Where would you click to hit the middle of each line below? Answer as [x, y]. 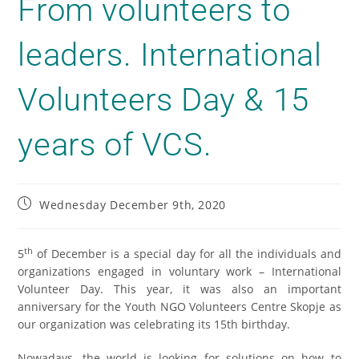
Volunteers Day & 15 [163, 100]
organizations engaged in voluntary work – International [179, 272]
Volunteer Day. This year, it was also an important [179, 289]
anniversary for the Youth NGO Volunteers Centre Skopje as [179, 307]
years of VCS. [115, 145]
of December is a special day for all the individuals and [187, 254]
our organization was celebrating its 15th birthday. [154, 325]
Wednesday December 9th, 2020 [133, 205]
